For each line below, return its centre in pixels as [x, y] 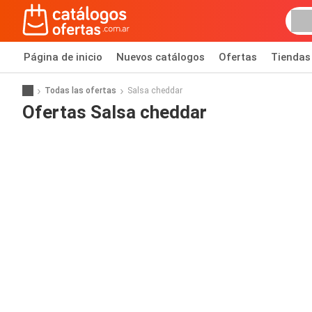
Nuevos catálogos [161, 57]
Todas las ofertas [80, 90]
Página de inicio [63, 57]
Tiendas [291, 57]
